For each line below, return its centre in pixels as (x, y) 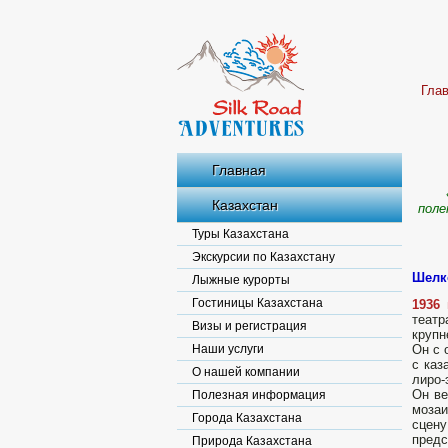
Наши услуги (228, 349)
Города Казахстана (247, 418)
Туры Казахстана (240, 234)
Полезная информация (259, 395)
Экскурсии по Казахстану (263, 257)
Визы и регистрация (249, 326)
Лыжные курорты (241, 280)
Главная (239, 170)
